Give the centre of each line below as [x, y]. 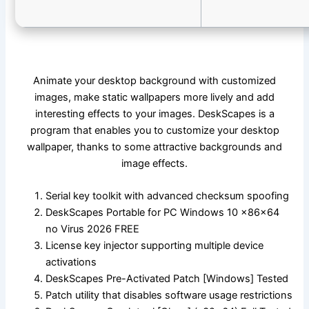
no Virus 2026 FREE [93, 229]
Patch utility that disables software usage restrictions [169, 296]
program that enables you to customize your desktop [154, 130]
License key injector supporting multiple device [155, 246]
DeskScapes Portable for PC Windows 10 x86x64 [163, 213]
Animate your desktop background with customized [154, 80]
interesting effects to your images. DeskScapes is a [154, 113]
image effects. [154, 163]
